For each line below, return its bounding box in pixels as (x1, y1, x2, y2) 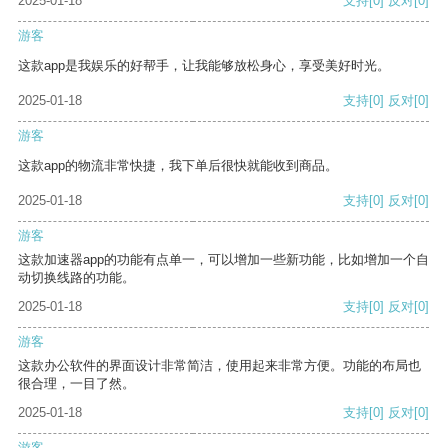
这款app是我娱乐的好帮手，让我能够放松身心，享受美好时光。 (18, 58, 390, 74)
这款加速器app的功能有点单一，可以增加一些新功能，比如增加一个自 (18, 252, 429, 268)
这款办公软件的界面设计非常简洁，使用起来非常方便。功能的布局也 (18, 358, 421, 374)
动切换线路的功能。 (18, 270, 135, 286)
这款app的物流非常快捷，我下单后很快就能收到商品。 (18, 158, 338, 174)
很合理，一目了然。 (18, 376, 135, 392)
